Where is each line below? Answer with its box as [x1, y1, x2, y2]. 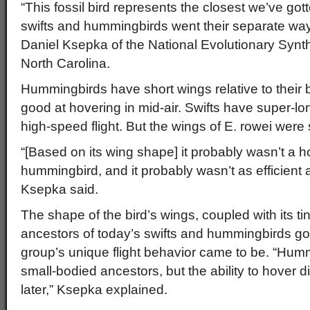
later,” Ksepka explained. [21, 282, 167, 297]
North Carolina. [21, 56, 110, 71]
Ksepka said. [21, 182, 98, 197]
